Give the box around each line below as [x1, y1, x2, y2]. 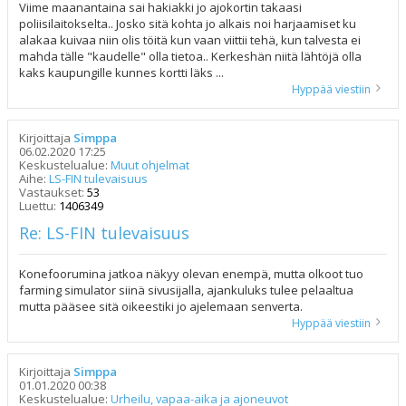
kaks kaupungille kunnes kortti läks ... [19, 64, 224, 82]
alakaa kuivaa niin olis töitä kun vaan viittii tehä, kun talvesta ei [19, 32, 361, 49]
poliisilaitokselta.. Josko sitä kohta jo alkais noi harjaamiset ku [19, 15, 356, 33]
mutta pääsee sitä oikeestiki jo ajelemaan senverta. [19, 298, 303, 315]
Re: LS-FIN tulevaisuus [19, 222, 189, 245]
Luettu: [19, 198, 59, 215]
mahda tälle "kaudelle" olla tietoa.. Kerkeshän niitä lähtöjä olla [19, 48, 362, 65]
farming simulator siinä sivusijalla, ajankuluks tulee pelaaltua [19, 282, 353, 299]
